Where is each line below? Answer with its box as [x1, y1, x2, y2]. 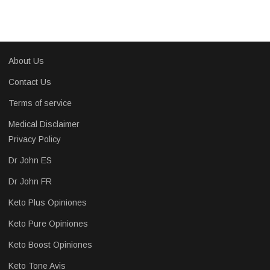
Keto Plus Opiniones [8, 198, 87, 208]
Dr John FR [8, 177, 52, 187]
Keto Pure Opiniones [8, 219, 88, 229]
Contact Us [8, 77, 51, 87]
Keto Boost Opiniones [8, 240, 92, 250]
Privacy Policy [8, 134, 61, 145]
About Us [8, 56, 44, 66]
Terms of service [8, 98, 72, 108]
